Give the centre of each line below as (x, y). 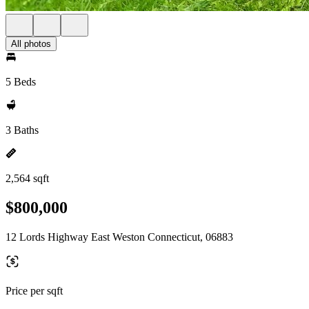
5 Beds (21, 82)
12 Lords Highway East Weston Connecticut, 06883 (119, 237)
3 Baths (22, 130)
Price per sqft (34, 290)
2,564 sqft (27, 178)
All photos (31, 44)
